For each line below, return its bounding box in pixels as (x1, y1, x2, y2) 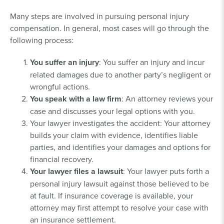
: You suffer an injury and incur (99, 56, 204, 67)
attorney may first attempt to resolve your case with (30, 201, 208, 213)
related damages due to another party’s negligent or (30, 68, 211, 80)
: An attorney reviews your (121, 92, 213, 104)
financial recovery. (30, 153, 93, 164)
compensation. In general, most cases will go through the (10, 22, 209, 33)
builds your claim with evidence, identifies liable (30, 129, 198, 140)
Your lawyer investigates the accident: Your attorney (30, 117, 210, 128)
